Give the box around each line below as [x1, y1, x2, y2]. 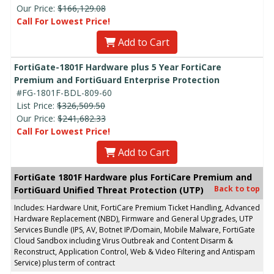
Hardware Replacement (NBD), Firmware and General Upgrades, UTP [14, 213, 253, 224]
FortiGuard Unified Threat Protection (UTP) [14, 183, 204, 196]
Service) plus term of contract [14, 257, 115, 268]
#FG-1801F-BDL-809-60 [17, 86, 112, 98]
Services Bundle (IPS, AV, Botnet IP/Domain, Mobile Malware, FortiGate [14, 224, 255, 235]
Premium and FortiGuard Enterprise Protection [14, 73, 220, 86]
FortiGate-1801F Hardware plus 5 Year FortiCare [14, 61, 221, 73]
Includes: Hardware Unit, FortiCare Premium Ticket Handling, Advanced [14, 202, 260, 213]
